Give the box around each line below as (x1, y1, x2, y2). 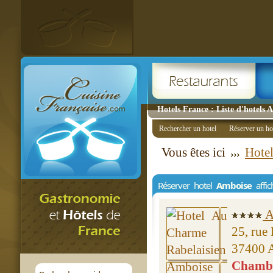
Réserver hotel (158, 179, 216, 191)
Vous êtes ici (161, 145, 229, 160)
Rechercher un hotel (159, 124, 216, 133)
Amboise (216, 179, 252, 191)
